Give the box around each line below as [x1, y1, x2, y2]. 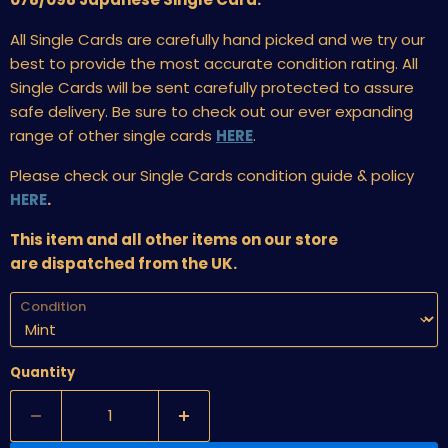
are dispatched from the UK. [10, 253, 237, 274]
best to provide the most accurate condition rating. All [10, 53, 418, 74]
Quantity [10, 363, 75, 382]
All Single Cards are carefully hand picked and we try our [10, 29, 425, 50]
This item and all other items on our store [10, 229, 338, 250]
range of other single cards [10, 125, 216, 146]
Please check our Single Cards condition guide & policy [10, 165, 414, 186]
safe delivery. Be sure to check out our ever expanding [10, 101, 413, 122]
